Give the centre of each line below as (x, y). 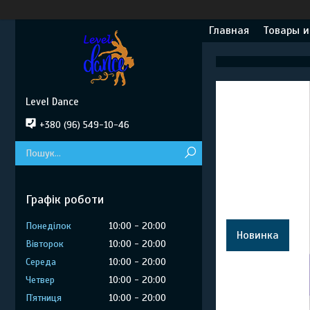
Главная (229, 30)
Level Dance (52, 102)
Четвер (40, 280)
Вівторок (45, 244)
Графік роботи (65, 199)
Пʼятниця (44, 298)
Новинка (258, 235)
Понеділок (48, 226)
